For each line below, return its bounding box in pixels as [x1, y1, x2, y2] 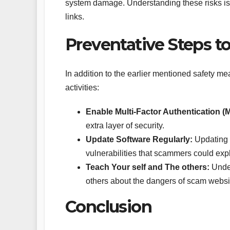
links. [65, 12, 84, 22]
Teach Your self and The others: [86, 162, 209, 171]
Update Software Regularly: [86, 135, 193, 144]
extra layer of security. [86, 121, 164, 130]
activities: [65, 83, 99, 92]
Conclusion [65, 196, 151, 217]
